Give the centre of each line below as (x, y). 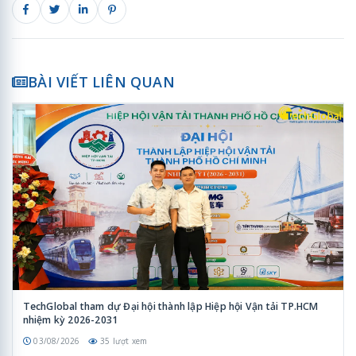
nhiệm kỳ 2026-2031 (70, 319)
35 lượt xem (124, 341)
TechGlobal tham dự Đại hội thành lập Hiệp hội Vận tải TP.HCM (170, 306)
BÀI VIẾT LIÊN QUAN (101, 81)
